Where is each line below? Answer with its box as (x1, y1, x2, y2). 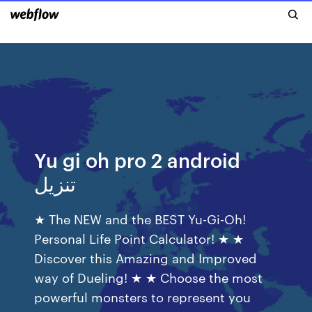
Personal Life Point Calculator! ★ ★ (34, 229, 244, 247)
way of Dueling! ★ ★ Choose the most (34, 268, 263, 286)
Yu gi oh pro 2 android (34, 146, 241, 172)
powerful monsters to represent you (34, 288, 251, 305)
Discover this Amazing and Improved (34, 249, 258, 266)
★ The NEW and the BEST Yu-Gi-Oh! (34, 210, 247, 227)
